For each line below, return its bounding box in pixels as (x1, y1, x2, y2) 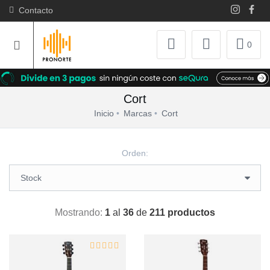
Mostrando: (55, 207, 105, 218)
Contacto (14, 5, 53, 15)
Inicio (94, 108, 114, 119)
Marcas (124, 108, 152, 119)
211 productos (149, 207, 215, 218)
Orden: (122, 148, 148, 158)
